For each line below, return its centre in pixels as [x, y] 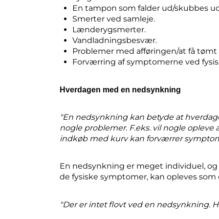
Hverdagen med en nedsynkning [120, 89]
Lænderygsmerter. [109, 30]
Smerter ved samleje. [114, 19]
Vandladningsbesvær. [115, 41]
